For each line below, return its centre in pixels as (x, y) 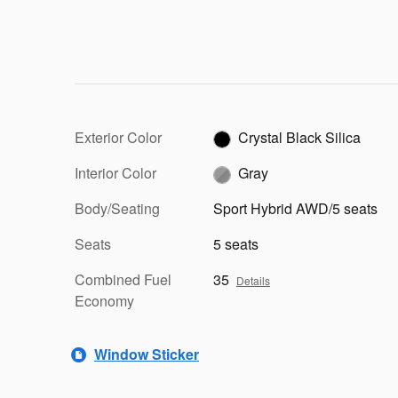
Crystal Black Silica (299, 137)
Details (253, 280)
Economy (104, 300)
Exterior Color (118, 137)
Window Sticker (147, 354)
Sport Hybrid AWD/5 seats (295, 208)
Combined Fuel (123, 279)
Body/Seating (117, 208)
